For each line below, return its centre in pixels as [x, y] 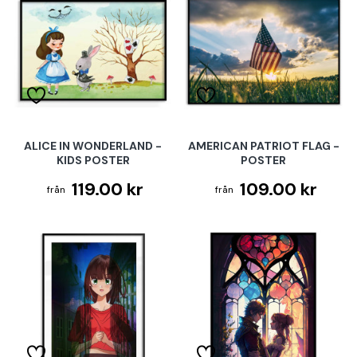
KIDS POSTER [93, 161]
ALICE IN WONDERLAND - [93, 146]
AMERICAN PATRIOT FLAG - [263, 146]
